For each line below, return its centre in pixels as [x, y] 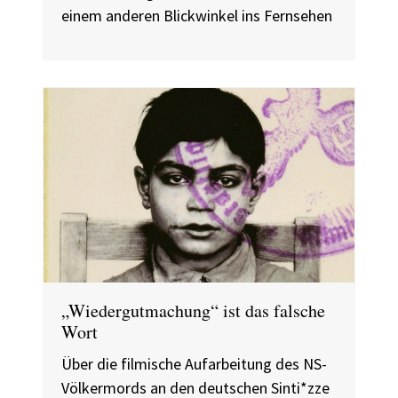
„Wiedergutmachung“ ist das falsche [193, 310]
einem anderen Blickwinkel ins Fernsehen [197, 15]
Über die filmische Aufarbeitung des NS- [194, 363]
